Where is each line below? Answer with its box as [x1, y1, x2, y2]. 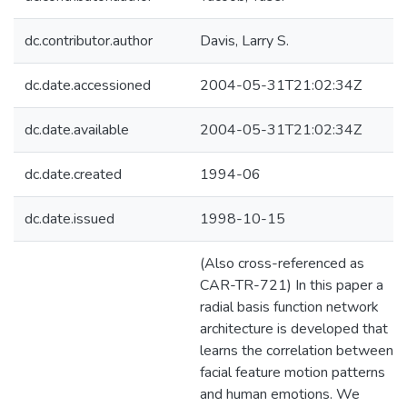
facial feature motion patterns [200, 362, 385, 382]
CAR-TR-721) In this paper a [200, 275, 383, 295]
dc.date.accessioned [25, 75, 151, 95]
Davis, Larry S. [200, 31, 289, 51]
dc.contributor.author [25, 31, 153, 51]
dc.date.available [25, 120, 129, 140]
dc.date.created [25, 164, 122, 184]
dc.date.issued [25, 209, 114, 229]
